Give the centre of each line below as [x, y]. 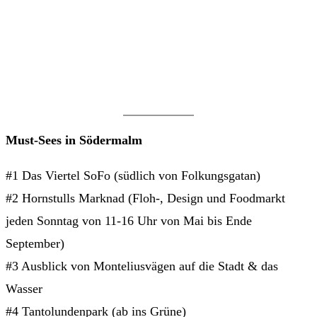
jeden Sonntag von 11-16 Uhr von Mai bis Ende [129, 221]
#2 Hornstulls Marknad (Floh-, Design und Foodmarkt [145, 198]
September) [35, 244]
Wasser [24, 289]
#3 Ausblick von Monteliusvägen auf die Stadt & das [142, 266]
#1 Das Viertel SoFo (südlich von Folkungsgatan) [133, 176]
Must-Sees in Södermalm [74, 140]
